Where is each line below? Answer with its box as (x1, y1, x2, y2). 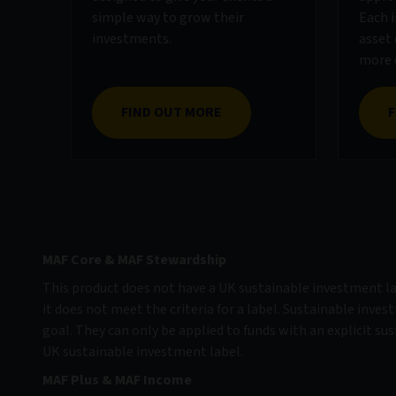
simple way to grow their (92, 8, 244, 28)
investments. (92, 29, 171, 49)
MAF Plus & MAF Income (42, 370, 192, 391)
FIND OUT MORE (121, 103, 222, 123)
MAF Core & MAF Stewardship (42, 250, 226, 270)
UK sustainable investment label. (42, 342, 243, 362)
